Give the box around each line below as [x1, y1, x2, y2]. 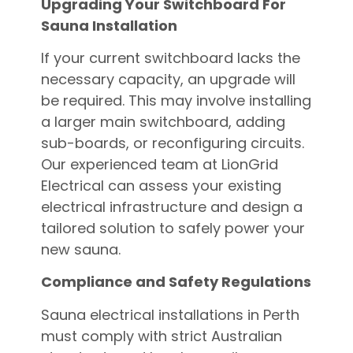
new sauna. [40, 239, 121, 259]
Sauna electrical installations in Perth [40, 304, 299, 325]
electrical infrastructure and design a [40, 196, 303, 217]
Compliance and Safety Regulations [40, 272, 311, 292]
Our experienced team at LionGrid [40, 154, 278, 174]
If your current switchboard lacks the [40, 47, 300, 68]
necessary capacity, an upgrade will [40, 69, 295, 89]
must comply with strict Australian [40, 325, 282, 346]
